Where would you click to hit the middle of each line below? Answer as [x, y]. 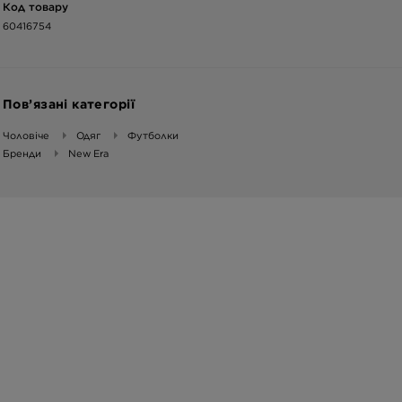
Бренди [22, 154]
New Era [88, 154]
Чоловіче [26, 136]
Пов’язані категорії [69, 105]
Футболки [153, 136]
